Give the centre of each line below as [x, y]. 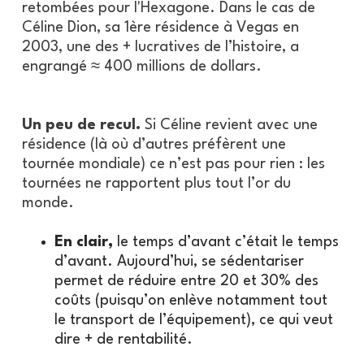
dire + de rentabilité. [123, 339]
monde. [48, 203]
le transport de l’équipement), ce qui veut [193, 320]
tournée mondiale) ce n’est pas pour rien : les [173, 164]
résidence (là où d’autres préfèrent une [154, 144]
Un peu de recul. [83, 125]
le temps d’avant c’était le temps [225, 242]
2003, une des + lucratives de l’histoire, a [160, 47]
